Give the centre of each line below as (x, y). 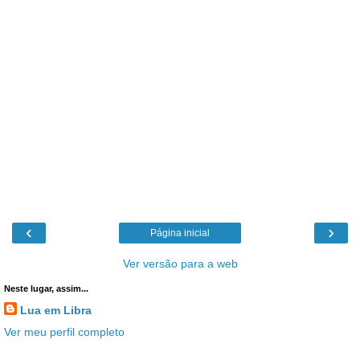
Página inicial (180, 233)
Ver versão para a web (180, 263)
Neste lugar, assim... (46, 288)
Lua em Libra (56, 310)
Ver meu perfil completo (64, 331)
